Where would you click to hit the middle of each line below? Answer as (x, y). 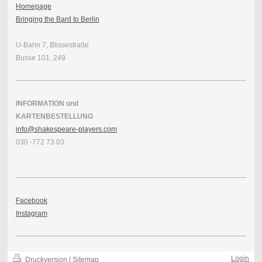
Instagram (31, 213)
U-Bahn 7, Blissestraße (52, 45)
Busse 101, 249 (40, 58)
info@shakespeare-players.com (66, 129)
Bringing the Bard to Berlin (57, 19)
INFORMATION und (47, 103)
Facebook (31, 200)
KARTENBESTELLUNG (54, 116)
